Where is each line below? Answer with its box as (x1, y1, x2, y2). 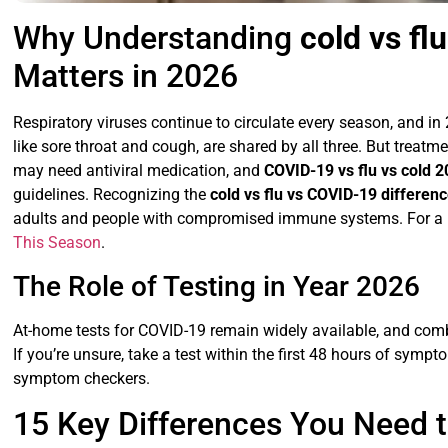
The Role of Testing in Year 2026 (13, 269, 421, 303)
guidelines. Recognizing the (13, 185, 211, 205)
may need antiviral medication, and (13, 161, 265, 181)
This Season (13, 233, 102, 253)
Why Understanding (13, 19, 301, 58)
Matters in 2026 (13, 57, 239, 96)
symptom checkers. (13, 368, 151, 388)
